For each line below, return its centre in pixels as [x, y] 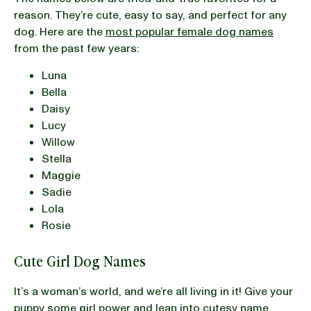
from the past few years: [78, 48]
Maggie [61, 175]
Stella [57, 159]
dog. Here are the [60, 32]
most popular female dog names [190, 32]
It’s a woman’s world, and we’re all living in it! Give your [153, 291]
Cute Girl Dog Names [80, 261]
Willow [58, 142]
